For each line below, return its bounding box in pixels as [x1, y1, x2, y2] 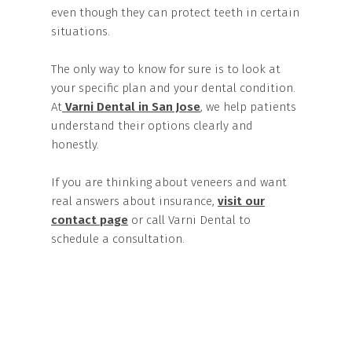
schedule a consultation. [51, 232, 185, 246]
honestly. [51, 137, 99, 152]
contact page [51, 213, 128, 227]
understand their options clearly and [51, 119, 253, 133]
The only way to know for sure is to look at [51, 62, 280, 76]
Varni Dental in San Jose [62, 100, 200, 114]
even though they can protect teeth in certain [51, 5, 299, 20]
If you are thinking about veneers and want [51, 175, 287, 189]
